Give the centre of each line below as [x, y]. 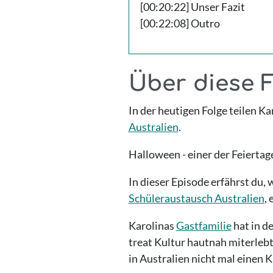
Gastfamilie [204, 225]
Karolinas [152, 225]
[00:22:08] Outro [180, 23]
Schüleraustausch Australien [196, 198]
